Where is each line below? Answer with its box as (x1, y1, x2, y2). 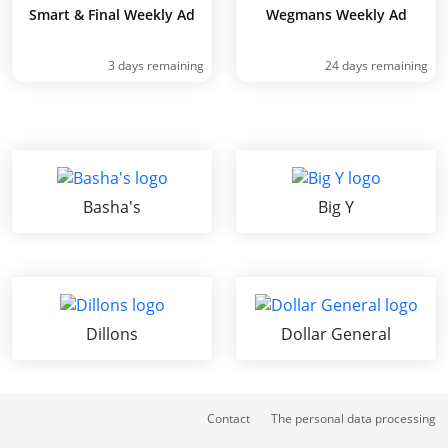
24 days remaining (325, 57, 428, 74)
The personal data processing (271, 409, 436, 427)
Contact (207, 409, 250, 427)
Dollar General (281, 322, 391, 345)
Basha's (83, 195, 141, 218)
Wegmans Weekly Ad (265, 5, 407, 24)
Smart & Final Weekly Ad (29, 5, 195, 24)
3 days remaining (108, 57, 204, 74)
